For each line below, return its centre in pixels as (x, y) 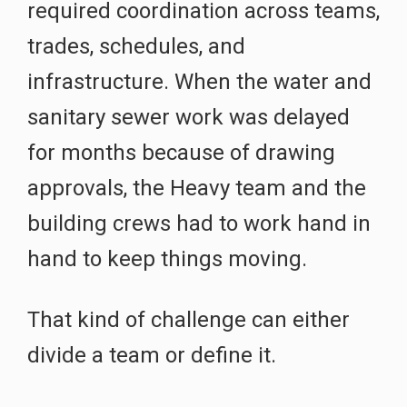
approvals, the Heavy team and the (197, 188)
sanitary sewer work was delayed (189, 117)
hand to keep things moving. (167, 258)
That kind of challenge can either (189, 319)
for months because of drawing (181, 152)
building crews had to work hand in (199, 223)
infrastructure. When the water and (199, 81)
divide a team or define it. (152, 355)
